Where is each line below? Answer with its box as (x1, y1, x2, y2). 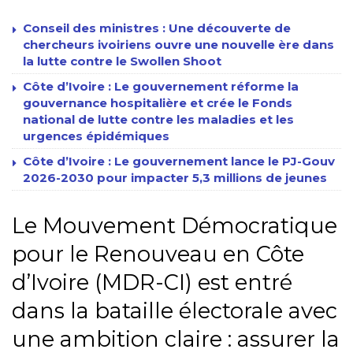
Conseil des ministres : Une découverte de (23, 20, 291, 35)
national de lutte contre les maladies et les (23, 111, 294, 127)
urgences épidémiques (23, 128, 169, 143)
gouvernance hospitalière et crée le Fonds (23, 95, 292, 110)
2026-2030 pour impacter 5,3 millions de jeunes (23, 169, 327, 185)
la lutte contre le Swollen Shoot (23, 53, 221, 69)
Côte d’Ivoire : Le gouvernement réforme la (23, 78, 299, 94)
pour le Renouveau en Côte (12, 241, 304, 268)
